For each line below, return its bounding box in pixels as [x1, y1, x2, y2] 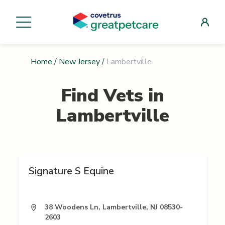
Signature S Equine [28, 164, 114, 178]
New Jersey [58, 56, 100, 68]
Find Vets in [61, 83, 164, 108]
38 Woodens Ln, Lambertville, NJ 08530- [44, 202, 183, 212]
